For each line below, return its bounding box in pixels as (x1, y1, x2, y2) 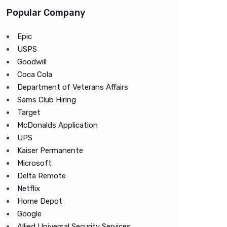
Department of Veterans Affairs (17, 83, 128, 92)
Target (17, 108, 41, 117)
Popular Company (7, 7, 85, 18)
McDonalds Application (17, 121, 98, 130)
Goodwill (17, 57, 47, 66)
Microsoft (17, 159, 52, 168)
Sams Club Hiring (17, 95, 76, 104)
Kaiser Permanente (17, 146, 83, 155)
